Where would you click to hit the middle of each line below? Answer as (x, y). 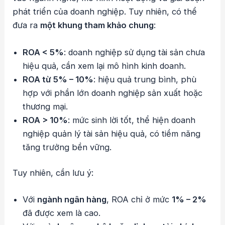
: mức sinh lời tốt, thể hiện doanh (132, 120)
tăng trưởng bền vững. (67, 147)
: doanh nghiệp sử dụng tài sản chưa (135, 52)
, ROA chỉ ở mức (139, 200)
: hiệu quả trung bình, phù (145, 79)
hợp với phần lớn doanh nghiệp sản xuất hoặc (113, 93)
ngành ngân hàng (72, 200)
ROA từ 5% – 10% (58, 79)
